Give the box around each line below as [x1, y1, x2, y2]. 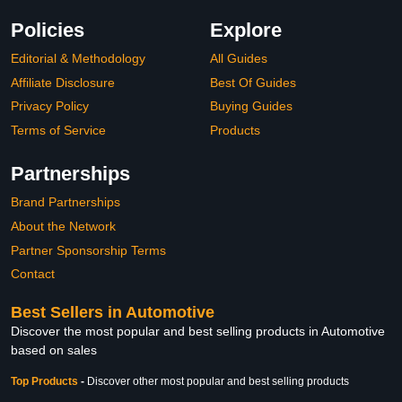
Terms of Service [11, 122, 106, 137]
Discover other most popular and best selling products [87, 374, 349, 388]
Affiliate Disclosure [11, 74, 115, 90]
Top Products [11, 374, 81, 388]
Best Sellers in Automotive [11, 302, 214, 321]
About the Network [11, 218, 116, 233]
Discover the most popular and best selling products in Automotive [11, 323, 385, 338]
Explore [210, 19, 282, 41]
